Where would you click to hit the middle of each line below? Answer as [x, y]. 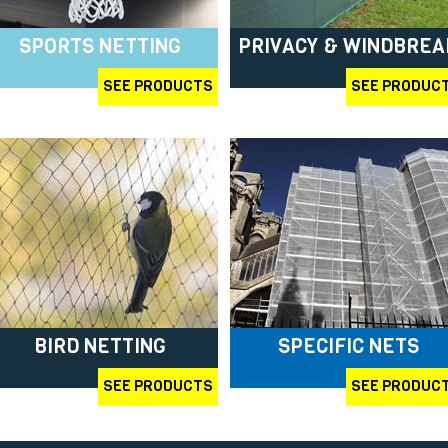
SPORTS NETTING [100, 46]
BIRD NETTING [100, 346]
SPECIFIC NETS [348, 346]
